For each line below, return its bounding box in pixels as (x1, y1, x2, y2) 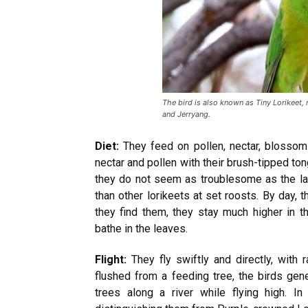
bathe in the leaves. (95, 222, 188, 236)
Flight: (95, 253, 131, 267)
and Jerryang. (162, 109, 210, 120)
